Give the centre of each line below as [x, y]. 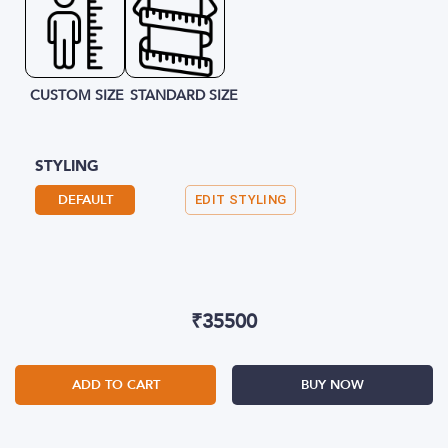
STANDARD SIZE [184, 95]
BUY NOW [332, 385]
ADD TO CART [115, 385]
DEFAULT [85, 200]
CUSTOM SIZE [77, 95]
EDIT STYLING [241, 199]
